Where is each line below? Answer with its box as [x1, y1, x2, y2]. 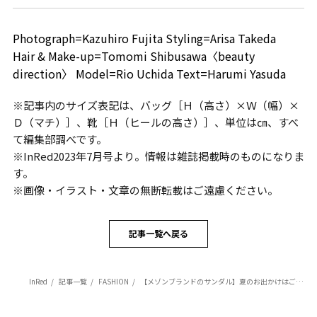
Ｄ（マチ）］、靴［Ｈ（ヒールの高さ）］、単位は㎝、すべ [12, 114, 299, 129]
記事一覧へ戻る [129, 228, 188, 239]
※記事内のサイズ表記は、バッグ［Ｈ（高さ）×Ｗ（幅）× [12, 97, 299, 113]
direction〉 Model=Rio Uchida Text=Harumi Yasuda [12, 64, 286, 82]
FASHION [98, 275, 129, 287]
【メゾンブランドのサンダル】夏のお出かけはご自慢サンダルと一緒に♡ [139, 275, 296, 287]
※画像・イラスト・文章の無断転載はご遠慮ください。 [12, 182, 278, 197]
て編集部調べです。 [12, 131, 107, 146]
